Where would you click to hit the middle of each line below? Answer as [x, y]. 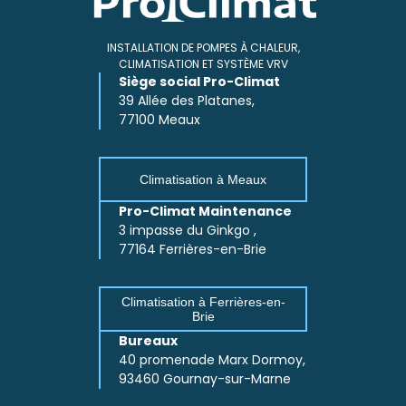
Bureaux [148, 341]
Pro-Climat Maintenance [205, 212]
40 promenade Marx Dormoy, [212, 360]
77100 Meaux [159, 120]
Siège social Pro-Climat [199, 82]
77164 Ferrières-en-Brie [193, 250]
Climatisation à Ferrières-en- [203, 302]
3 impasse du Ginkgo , [188, 231]
